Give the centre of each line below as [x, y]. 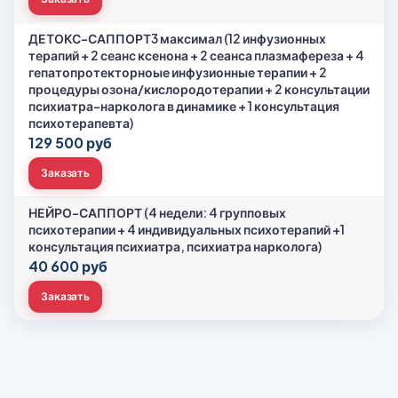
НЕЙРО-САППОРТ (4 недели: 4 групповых [157, 212]
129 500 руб [70, 143]
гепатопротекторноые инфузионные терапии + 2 [178, 72]
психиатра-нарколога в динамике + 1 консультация [184, 106]
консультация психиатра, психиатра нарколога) [175, 246]
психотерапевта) [81, 123]
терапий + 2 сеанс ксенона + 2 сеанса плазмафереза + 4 [196, 55]
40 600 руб [68, 266]
